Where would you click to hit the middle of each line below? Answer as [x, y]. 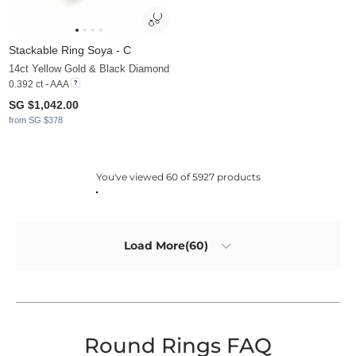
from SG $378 [36, 120]
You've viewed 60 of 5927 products [178, 176]
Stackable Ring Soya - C [70, 50]
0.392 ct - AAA [39, 84]
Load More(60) [166, 246]
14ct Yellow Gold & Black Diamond [89, 68]
